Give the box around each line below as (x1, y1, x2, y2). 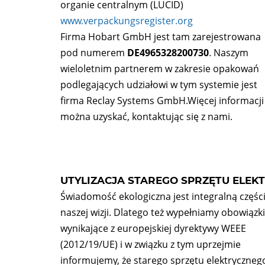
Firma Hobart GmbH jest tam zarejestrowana (60, 30, 261, 43)
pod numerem (60, 46, 127, 59)
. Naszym (209, 46, 248, 59)
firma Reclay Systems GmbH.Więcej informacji (60, 94, 264, 107)
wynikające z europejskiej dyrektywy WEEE (60, 222, 246, 235)
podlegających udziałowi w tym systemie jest (60, 78, 257, 91)
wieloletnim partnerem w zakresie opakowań (60, 62, 259, 75)
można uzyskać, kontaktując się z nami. (60, 110, 232, 123)
